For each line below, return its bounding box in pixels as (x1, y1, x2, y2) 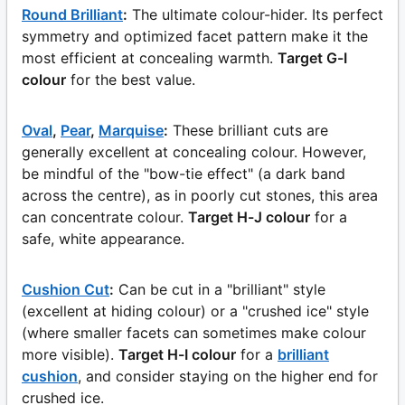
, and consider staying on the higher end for (78, 366, 378, 385)
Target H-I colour (118, 344, 236, 363)
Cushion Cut (22, 279, 109, 298)
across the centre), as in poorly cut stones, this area (22, 185, 378, 204)
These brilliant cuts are (173, 120, 328, 139)
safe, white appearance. (22, 229, 184, 248)
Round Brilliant (22, 5, 123, 24)
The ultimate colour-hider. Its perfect (132, 5, 383, 24)
